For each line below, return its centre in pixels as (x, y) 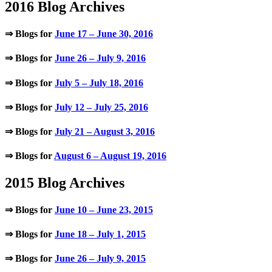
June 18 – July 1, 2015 (100, 234)
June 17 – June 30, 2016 (104, 34)
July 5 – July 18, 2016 (99, 83)
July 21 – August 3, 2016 (105, 132)
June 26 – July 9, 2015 (100, 259)
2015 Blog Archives (65, 182)
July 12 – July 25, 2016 (101, 107)
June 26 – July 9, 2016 (100, 58)
